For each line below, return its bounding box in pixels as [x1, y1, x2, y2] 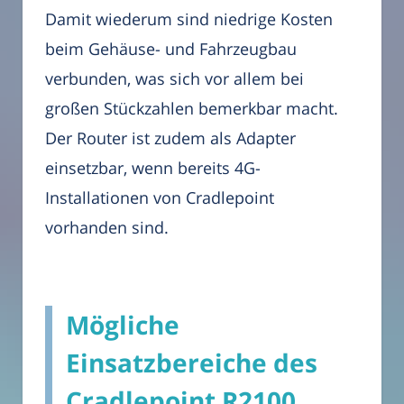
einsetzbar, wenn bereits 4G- [45, 157, 261, 179]
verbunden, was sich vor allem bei [45, 68, 304, 90]
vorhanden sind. [45, 216, 169, 239]
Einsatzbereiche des [66, 345, 317, 381]
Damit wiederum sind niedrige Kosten [45, 8, 333, 31]
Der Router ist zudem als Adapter [45, 127, 296, 150]
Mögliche [66, 308, 179, 343]
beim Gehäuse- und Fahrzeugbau [45, 38, 297, 60]
